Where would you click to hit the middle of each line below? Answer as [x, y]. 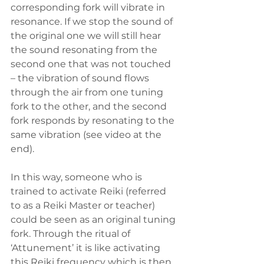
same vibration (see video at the [87, 135]
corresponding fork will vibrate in [89, 8]
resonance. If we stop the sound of [93, 22]
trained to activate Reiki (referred [90, 192]
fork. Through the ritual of [72, 234]
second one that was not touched [92, 64]
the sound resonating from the [85, 50]
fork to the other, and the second [90, 107]
